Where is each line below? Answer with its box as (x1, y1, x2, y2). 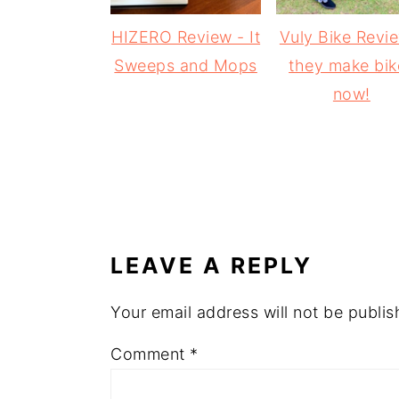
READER (110, 185, 230, 217)
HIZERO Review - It (111, 28, 261, 47)
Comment (110, 345, 190, 364)
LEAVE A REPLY (110, 252, 313, 280)
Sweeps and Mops (114, 56, 257, 76)
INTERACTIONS (110, 219, 339, 251)
